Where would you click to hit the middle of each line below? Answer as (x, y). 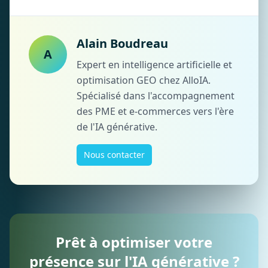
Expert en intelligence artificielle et (154, 65)
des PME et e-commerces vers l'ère (155, 111)
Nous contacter (114, 155)
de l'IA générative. (117, 127)
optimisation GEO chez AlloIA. (144, 80)
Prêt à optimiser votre (134, 242)
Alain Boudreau (122, 43)
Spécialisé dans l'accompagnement (156, 96)
